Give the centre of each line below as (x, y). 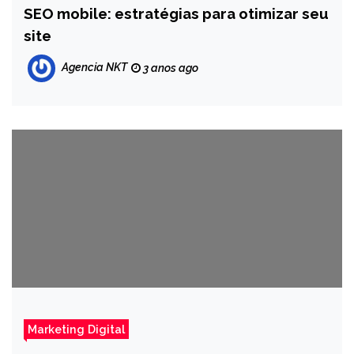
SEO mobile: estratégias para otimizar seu (176, 13)
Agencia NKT (94, 68)
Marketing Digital (76, 329)
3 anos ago (169, 68)
